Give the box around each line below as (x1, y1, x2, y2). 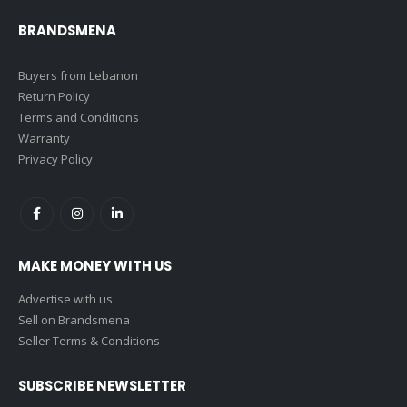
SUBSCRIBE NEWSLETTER (18, 376, 186, 396)
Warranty (18, 129, 70, 146)
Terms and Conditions (18, 108, 139, 125)
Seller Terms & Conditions (18, 333, 160, 350)
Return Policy (18, 87, 90, 104)
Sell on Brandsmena (18, 312, 130, 329)
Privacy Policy (18, 150, 93, 167)
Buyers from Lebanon (18, 66, 138, 84)
